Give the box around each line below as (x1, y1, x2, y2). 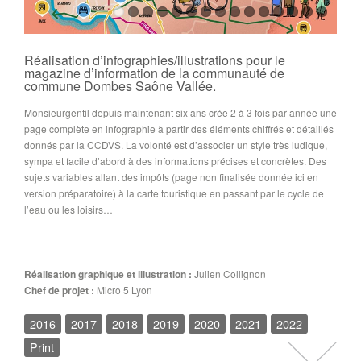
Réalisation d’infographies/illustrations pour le (24, 50, 285, 69)
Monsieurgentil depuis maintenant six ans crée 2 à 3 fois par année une (24, 105, 337, 119)
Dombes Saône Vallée (84, 76, 213, 95)
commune (24, 76, 84, 95)
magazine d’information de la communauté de (24, 63, 284, 82)
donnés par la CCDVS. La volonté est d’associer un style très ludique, (24, 137, 327, 151)
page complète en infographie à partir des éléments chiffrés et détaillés (24, 121, 334, 135)
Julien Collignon (192, 266, 266, 280)
